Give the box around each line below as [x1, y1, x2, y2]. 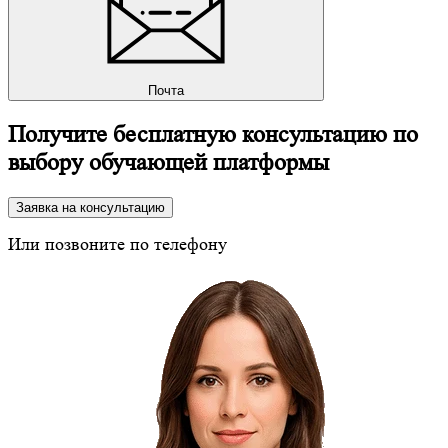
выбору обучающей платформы [8, 149, 329, 177]
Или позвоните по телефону [8, 233, 232, 254]
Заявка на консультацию [16, 199, 165, 215]
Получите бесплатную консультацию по [8, 121, 418, 149]
